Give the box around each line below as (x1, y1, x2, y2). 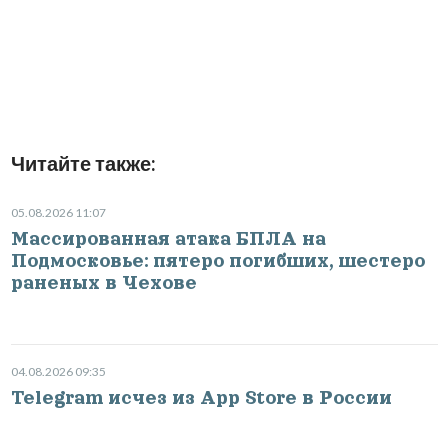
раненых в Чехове (10, 272, 197, 293)
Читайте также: (10, 150, 156, 175)
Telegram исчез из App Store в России (10, 387, 392, 408)
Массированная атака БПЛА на (10, 228, 326, 249)
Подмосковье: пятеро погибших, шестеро (10, 250, 425, 271)
